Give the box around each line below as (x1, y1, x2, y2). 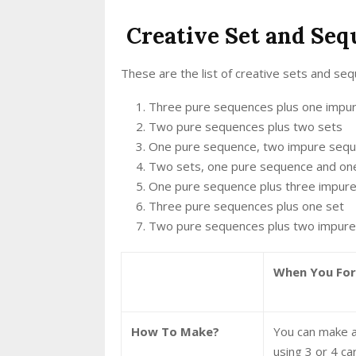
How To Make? (131, 323, 219, 339)
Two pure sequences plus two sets (149, 118, 342, 134)
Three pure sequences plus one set (149, 197, 344, 214)
